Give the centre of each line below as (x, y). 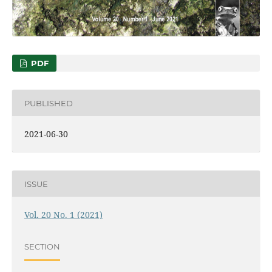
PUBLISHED (48, 103)
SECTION (42, 246)
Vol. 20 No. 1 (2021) (63, 215)
